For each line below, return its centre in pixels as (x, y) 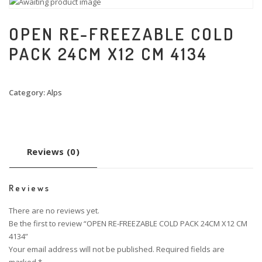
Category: (28, 93)
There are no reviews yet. (54, 211)
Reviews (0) (53, 152)
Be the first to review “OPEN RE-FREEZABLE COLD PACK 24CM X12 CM (128, 224)
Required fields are (190, 249)
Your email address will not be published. (82, 249)
